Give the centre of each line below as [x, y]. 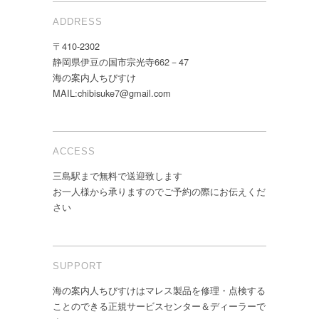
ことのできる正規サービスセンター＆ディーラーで [159, 305]
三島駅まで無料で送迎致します [117, 176]
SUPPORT [78, 266]
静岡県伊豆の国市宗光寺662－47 [121, 61]
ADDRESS [78, 21]
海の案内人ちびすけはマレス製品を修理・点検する [159, 290]
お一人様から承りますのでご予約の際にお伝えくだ [159, 192]
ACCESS [74, 152]
